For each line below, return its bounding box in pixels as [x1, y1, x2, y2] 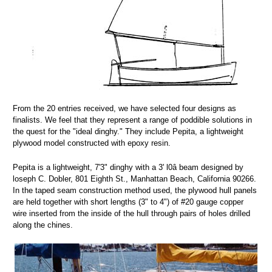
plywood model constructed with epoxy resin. [13, 138, 171, 148]
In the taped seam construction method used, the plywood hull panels [13, 186, 257, 195]
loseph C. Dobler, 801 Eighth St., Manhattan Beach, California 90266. [13, 174, 256, 184]
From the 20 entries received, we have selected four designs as [13, 104, 236, 114]
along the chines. [13, 220, 73, 230]
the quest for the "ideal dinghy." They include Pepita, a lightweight [13, 127, 243, 137]
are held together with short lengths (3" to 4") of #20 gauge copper [13, 197, 243, 207]
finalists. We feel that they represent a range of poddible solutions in [13, 115, 252, 125]
